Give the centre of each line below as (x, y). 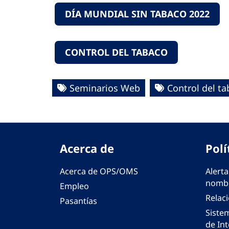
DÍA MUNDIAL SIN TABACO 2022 (137, 14)
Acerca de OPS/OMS (99, 171)
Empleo (74, 186)
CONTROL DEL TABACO (116, 52)
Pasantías (78, 201)
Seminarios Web (105, 88)
